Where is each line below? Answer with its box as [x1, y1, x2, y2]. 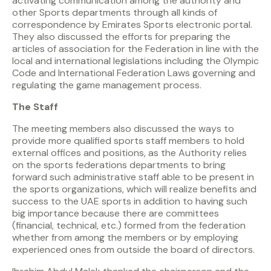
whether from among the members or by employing [12, 231, 238, 244]
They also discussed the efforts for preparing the [12, 30, 230, 44]
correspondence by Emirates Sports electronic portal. [12, 18, 252, 31]
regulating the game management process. [12, 79, 201, 92]
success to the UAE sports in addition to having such [12, 195, 247, 208]
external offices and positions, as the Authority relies [12, 146, 247, 160]
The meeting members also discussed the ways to [12, 122, 234, 135]
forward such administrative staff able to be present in [12, 171, 254, 184]
